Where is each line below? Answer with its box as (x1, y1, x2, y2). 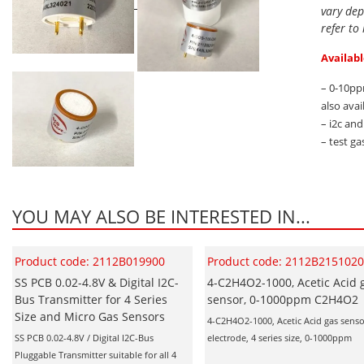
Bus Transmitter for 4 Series (15, 291, 167, 307)
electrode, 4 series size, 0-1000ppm (207, 331, 357, 344)
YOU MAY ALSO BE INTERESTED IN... (12, 203, 310, 228)
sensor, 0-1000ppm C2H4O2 (207, 291, 359, 307)
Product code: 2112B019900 (15, 253, 165, 269)
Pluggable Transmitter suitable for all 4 (15, 348, 176, 361)
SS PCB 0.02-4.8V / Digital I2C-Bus (15, 331, 154, 344)
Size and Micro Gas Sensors (15, 308, 165, 324)
